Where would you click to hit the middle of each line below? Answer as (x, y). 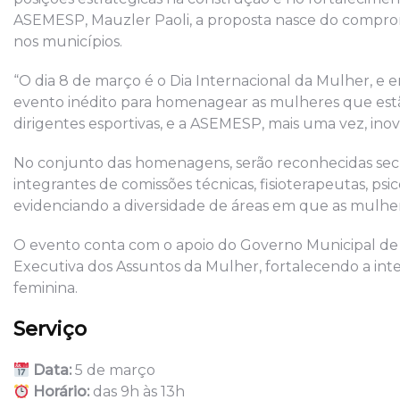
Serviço (50, 329)
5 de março (114, 371)
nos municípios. (68, 42)
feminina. (46, 288)
